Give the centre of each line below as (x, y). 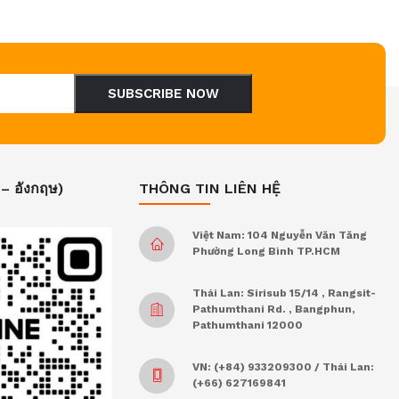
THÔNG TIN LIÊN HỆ (210, 189)
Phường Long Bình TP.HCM (266, 252)
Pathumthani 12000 (248, 326)
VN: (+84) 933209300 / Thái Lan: (283, 367)
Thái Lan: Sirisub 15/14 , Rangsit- (284, 293)
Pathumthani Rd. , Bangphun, (274, 309)
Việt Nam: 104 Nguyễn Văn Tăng (280, 236)
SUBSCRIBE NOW (163, 94)
